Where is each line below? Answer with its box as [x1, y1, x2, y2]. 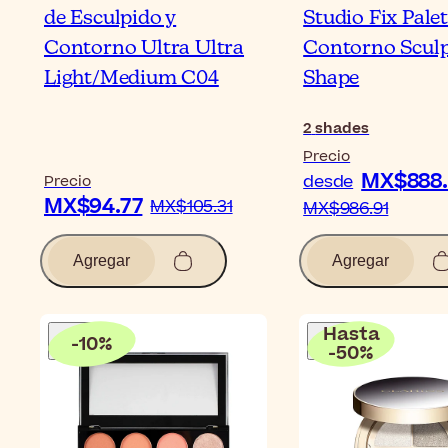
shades [315, 118, 370, 140]
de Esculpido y [44, 8, 177, 30]
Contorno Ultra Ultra [44, 38, 245, 60]
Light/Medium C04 [44, 68, 219, 90]
